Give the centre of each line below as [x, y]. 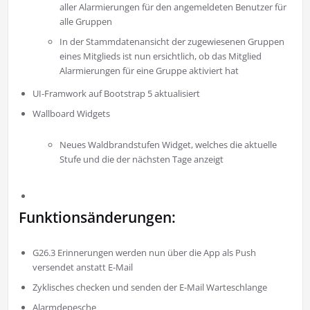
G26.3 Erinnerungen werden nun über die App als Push [144, 253]
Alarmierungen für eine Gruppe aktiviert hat [149, 71]
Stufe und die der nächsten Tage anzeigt [142, 159]
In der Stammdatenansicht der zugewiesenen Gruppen [172, 42]
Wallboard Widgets [71, 114]
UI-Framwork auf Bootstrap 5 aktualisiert [116, 94]
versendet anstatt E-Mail [82, 267]
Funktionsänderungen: [97, 218]
